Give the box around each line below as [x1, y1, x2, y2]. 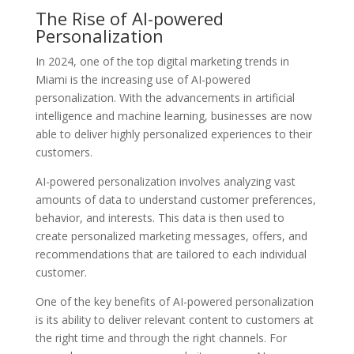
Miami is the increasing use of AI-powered [35, 72, 250, 87]
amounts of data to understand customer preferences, [35, 192, 316, 207]
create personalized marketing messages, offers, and [35, 228, 307, 243]
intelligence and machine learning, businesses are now [35, 108, 312, 123]
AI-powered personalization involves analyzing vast [35, 174, 296, 189]
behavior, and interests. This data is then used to [35, 210, 284, 225]
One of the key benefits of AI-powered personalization [35, 294, 314, 309]
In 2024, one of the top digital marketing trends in [35, 54, 289, 69]
